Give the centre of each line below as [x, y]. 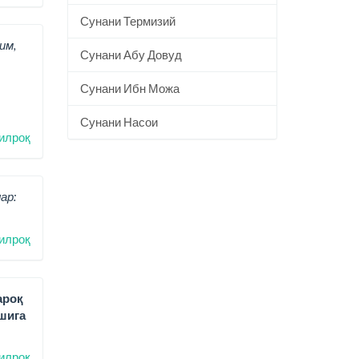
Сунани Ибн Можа [129, 88]
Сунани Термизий [127, 21]
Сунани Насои [119, 122]
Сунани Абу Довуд [131, 54]
